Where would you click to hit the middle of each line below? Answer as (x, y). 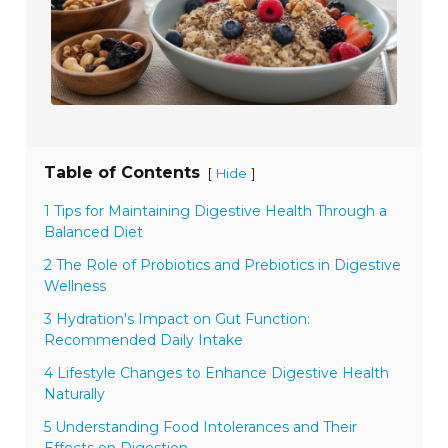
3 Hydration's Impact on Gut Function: (177, 319)
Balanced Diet (94, 232)
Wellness (75, 286)
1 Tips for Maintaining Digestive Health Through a (216, 211)
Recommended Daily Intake (144, 340)
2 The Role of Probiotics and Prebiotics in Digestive (223, 265)
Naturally (75, 394)
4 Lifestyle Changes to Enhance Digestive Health (217, 373)
